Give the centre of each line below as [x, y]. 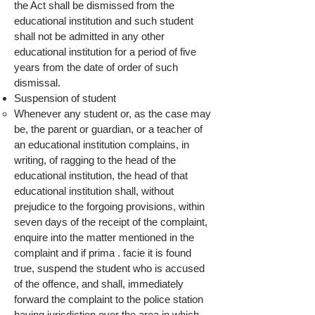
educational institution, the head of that [101, 175]
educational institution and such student [104, 21]
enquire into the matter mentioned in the [104, 237]
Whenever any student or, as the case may [112, 114]
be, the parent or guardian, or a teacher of [108, 129]
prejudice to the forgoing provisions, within [109, 206]
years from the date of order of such [96, 67]
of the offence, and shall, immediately [99, 284]
